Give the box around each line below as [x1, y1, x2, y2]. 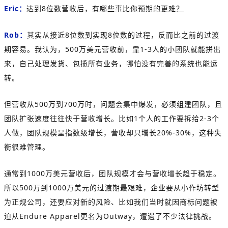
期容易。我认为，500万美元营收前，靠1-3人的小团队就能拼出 [4, 44, 221, 54]
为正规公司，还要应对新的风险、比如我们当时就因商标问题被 [4, 197, 218, 207]
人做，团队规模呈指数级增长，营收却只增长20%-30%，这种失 [4, 128, 222, 138]
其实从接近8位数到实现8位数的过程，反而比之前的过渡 [27, 30, 219, 40]
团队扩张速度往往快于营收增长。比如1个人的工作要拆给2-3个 [4, 113, 219, 124]
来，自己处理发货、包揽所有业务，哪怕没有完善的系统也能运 [4, 59, 218, 69]
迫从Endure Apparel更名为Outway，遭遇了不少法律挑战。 [4, 211, 216, 221]
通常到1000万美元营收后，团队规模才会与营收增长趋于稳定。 [4, 168, 221, 179]
